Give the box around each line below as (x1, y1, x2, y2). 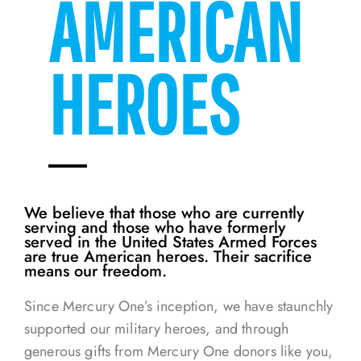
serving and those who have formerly (24, 216, 285, 239)
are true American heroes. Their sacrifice (24, 245, 312, 268)
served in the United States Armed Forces (24, 230, 317, 254)
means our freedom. (24, 259, 167, 283)
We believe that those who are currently (24, 201, 304, 225)
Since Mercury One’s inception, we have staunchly (24, 296, 334, 317)
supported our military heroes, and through (24, 318, 289, 339)
